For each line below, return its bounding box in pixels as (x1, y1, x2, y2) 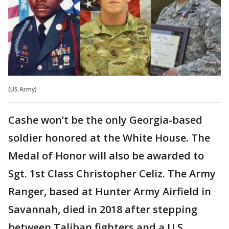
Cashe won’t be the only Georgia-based (8, 113, 202, 127)
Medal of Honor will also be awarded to (8, 149, 204, 163)
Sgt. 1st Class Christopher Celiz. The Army (8, 167, 216, 181)
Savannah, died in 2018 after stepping (8, 202, 197, 217)
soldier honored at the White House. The (8, 131, 210, 145)
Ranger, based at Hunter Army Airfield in (8, 185, 211, 199)
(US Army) (8, 85, 37, 94)
